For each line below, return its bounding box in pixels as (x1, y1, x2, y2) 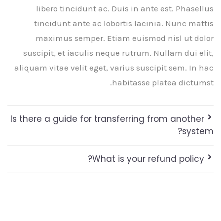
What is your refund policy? (92, 152, 204, 165)
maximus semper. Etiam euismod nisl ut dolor (36, 33, 214, 43)
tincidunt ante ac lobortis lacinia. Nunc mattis (34, 18, 214, 28)
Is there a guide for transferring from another (10, 112, 204, 125)
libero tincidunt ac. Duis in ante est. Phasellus (36, 3, 214, 13)
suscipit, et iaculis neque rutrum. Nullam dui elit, (23, 47, 214, 58)
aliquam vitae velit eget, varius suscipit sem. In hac (14, 62, 214, 73)
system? (182, 125, 214, 137)
